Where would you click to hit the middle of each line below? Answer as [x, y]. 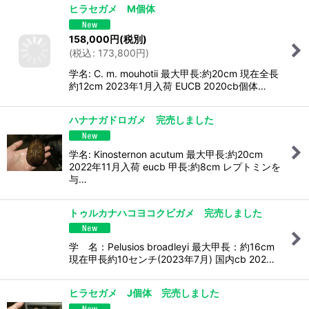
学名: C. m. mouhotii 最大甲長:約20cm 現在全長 [174, 73]
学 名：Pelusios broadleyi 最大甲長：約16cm [172, 247]
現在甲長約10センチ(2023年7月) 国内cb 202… [172, 259]
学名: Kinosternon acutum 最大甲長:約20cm [166, 154]
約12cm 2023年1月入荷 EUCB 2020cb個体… [168, 86]
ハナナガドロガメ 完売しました [141, 119]
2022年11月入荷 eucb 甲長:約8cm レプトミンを [175, 166]
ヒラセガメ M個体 [117, 9]
